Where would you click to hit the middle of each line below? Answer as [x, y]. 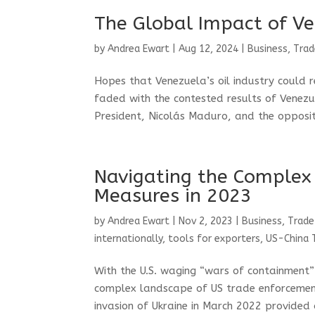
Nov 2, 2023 [206, 221]
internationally [129, 239]
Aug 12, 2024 [209, 49]
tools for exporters [214, 239]
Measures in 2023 [173, 195]
